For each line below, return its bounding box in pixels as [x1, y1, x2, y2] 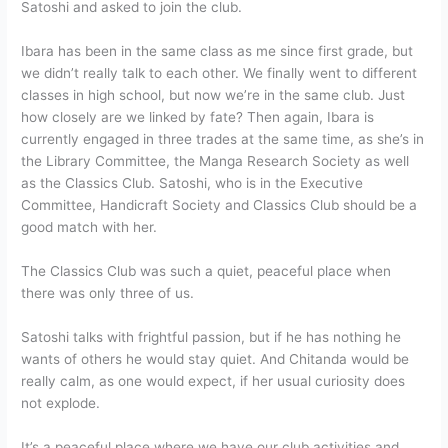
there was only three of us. [21, 284, 195, 301]
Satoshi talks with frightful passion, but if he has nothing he [21, 328, 402, 345]
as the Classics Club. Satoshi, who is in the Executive [21, 174, 364, 191]
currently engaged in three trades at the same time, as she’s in [21, 130, 425, 147]
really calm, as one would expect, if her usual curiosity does [21, 372, 406, 389]
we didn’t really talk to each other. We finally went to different [21, 64, 418, 81]
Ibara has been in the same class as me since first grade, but [21, 42, 414, 59]
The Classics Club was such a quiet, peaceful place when [21, 262, 392, 279]
